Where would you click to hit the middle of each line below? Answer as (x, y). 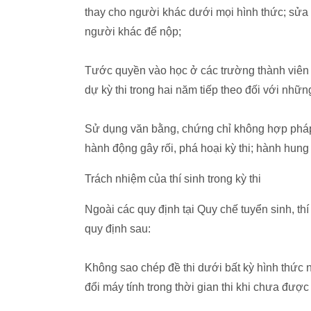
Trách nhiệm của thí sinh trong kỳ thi (174, 179)
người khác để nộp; (133, 32)
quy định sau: (118, 229)
